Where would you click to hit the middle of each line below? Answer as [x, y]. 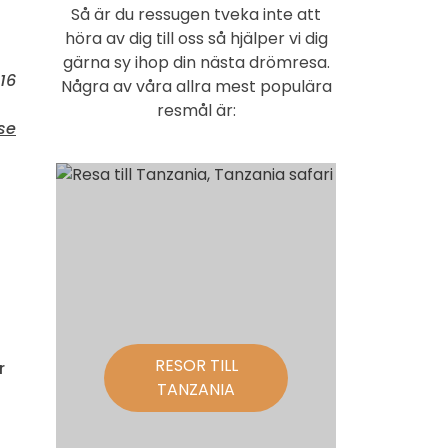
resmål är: [196, 110]
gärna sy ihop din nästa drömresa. [196, 62]
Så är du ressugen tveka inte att [196, 14]
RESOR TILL [196, 365]
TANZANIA [196, 389]
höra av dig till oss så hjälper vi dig [196, 38]
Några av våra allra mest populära [196, 86]
